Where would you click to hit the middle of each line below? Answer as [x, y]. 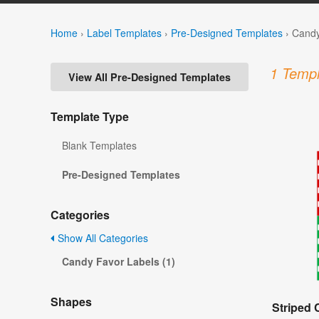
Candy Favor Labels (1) [119, 262]
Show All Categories [101, 238]
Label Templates [124, 32]
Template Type [90, 117]
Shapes [71, 302]
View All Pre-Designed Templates [150, 77]
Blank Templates [99, 146]
